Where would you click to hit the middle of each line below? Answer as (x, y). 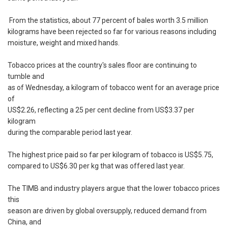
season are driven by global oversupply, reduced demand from (107, 211)
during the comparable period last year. (70, 133)
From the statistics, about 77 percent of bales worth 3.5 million (108, 21)
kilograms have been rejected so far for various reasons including (112, 32)
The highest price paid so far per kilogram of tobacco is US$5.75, (110, 155)
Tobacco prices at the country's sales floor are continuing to (102, 65)
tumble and (26, 77)
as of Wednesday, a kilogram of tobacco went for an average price (113, 88)
